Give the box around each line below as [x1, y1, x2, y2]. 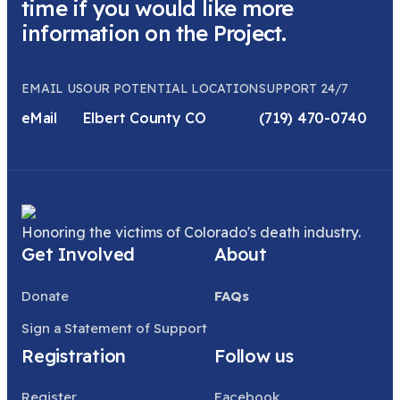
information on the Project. [21, 20, 287, 47]
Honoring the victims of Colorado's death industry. [21, 223, 364, 242]
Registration [21, 344, 127, 367]
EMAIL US [21, 80, 83, 97]
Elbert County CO [82, 109, 206, 128]
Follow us [214, 344, 294, 367]
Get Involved [21, 243, 136, 266]
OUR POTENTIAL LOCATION [82, 80, 260, 97]
